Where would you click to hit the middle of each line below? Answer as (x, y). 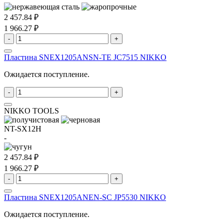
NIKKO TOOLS (31, 110)
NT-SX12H (23, 128)
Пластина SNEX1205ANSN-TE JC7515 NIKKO (85, 57)
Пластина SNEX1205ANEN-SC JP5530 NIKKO (85, 197)
